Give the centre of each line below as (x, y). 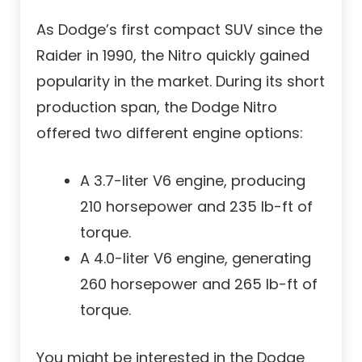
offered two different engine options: (170, 133)
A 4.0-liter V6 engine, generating (196, 259)
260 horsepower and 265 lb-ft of (199, 284)
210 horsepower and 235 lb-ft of (196, 207)
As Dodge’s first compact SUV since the (179, 30)
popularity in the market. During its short (181, 82)
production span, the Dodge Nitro (157, 107)
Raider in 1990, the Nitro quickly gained (173, 56)
